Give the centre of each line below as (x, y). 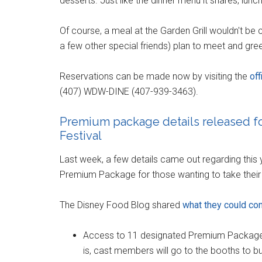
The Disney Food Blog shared (121, 205)
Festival (81, 135)
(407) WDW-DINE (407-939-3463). (129, 91)
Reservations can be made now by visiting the (155, 76)
